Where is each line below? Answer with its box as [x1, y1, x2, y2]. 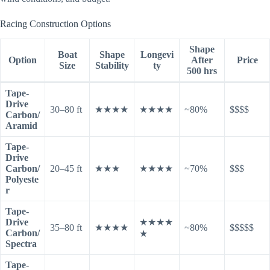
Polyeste [5, 174, 39, 185]
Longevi [140, 49, 174, 60]
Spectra [5, 239, 37, 250]
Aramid [5, 121, 37, 131]
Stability [95, 60, 129, 71]
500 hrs [187, 66, 217, 77]
